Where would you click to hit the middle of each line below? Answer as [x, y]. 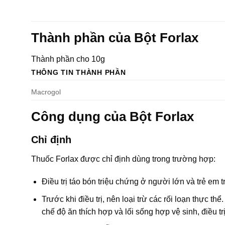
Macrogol [46, 92]
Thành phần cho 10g [68, 59]
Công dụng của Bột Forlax [113, 116]
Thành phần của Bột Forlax [115, 37]
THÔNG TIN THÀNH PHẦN [79, 72]
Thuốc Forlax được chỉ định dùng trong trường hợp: [123, 159]
